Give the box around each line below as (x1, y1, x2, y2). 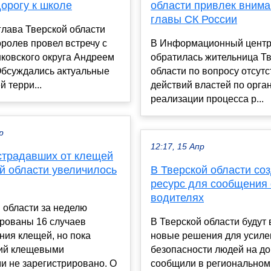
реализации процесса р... (151, 94, 264, 105)
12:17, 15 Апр (151, 142, 204, 152)
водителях (151, 192, 204, 204)
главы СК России (151, 13, 237, 26)
